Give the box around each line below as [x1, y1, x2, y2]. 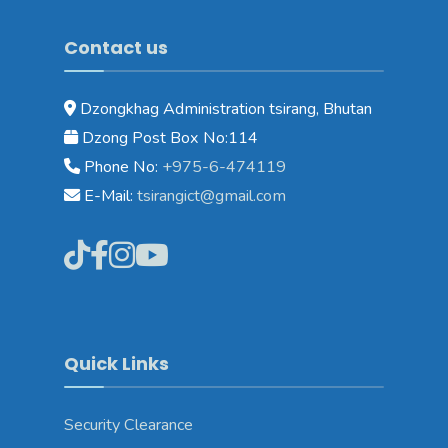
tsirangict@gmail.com [133, 184, 286, 207]
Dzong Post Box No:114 [78, 126, 258, 149]
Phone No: [80, 155, 158, 178]
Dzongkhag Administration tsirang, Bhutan [76, 97, 372, 120]
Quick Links [64, 350, 169, 376]
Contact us [64, 34, 168, 60]
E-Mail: [80, 184, 133, 207]
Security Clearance [64, 413, 193, 436]
